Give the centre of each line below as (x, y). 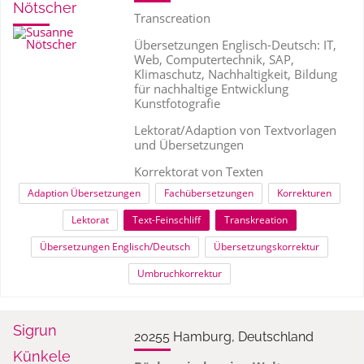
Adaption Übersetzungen (84, 193)
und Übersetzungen (188, 145)
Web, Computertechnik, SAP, (214, 59)
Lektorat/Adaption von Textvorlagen (235, 130)
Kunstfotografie (177, 103)
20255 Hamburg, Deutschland (223, 337)
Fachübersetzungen (208, 193)
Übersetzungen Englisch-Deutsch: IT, (235, 45)
